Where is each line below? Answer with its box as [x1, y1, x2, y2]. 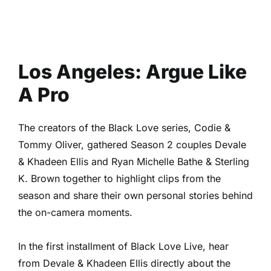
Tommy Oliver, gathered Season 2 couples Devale [18, 139, 246, 151]
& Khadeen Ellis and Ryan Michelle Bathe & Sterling [18, 155, 249, 168]
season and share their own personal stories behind [18, 189, 253, 202]
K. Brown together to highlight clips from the [18, 172, 221, 185]
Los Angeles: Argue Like [18, 60, 247, 83]
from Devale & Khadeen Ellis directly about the [18, 257, 230, 270]
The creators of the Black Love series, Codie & [18, 122, 230, 134]
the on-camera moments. [18, 206, 132, 219]
